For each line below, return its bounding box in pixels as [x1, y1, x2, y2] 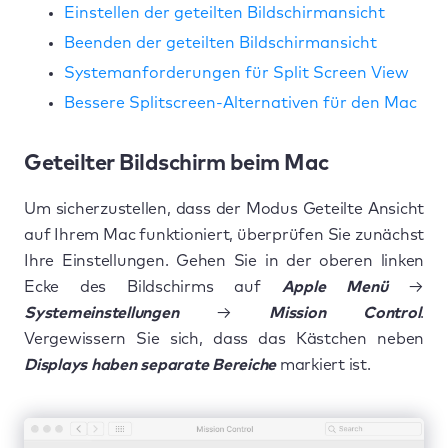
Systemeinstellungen [24, 305, 216, 321]
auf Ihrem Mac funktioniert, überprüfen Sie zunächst [24, 227, 424, 243]
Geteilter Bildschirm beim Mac [24, 153, 329, 175]
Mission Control [269, 305, 421, 321]
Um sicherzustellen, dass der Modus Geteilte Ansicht [24, 201, 424, 217]
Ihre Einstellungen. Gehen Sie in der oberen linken [24, 253, 424, 269]
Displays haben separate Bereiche [24, 357, 276, 373]
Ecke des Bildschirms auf [24, 279, 282, 295]
